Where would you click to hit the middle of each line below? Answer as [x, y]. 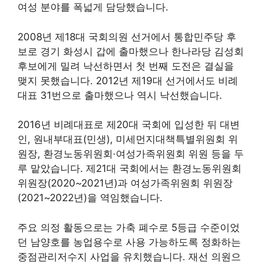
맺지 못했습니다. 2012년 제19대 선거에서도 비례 [128, 80]
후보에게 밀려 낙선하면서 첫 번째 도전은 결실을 [126, 66]
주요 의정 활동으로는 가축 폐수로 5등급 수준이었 [129, 227]
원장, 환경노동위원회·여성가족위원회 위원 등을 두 [131, 154]
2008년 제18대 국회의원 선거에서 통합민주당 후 [127, 37]
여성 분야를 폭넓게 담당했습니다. [93, 7]
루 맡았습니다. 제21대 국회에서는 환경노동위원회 [130, 168]
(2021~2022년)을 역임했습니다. [90, 198]
